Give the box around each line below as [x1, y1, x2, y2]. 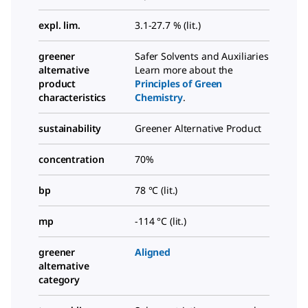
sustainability [38, 122, 102, 135]
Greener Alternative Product [135, 122, 262, 135]
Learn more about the [135, 63, 234, 76]
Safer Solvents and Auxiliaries [135, 49, 269, 63]
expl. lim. [38, 19, 80, 32]
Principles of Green [135, 77, 223, 90]
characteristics [38, 91, 107, 104]
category [38, 273, 80, 286]
